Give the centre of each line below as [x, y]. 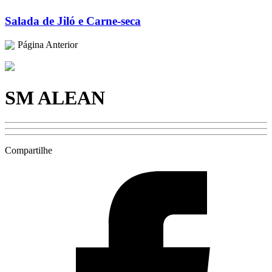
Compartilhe [29, 150]
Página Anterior [48, 45]
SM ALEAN [55, 97]
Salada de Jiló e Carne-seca [73, 21]
